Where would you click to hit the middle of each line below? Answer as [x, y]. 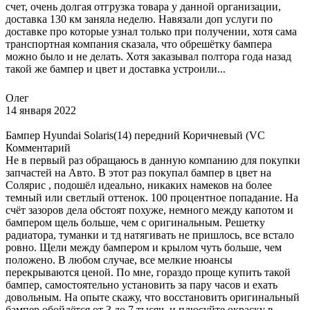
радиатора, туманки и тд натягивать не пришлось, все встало [150, 235]
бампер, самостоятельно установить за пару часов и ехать [142, 284]
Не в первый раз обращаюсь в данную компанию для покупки [153, 160]
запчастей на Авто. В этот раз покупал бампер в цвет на [138, 172]
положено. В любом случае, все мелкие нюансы [119, 259]
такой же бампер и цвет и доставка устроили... [116, 69]
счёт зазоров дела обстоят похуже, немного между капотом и [149, 210]
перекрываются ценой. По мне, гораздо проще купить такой [148, 272]
